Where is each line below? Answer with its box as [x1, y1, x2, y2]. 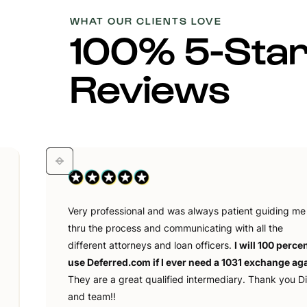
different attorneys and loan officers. [68, 239, 235, 251]
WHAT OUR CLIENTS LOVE [70, 15, 222, 27]
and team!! [68, 291, 116, 302]
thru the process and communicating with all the [68, 222, 284, 234]
